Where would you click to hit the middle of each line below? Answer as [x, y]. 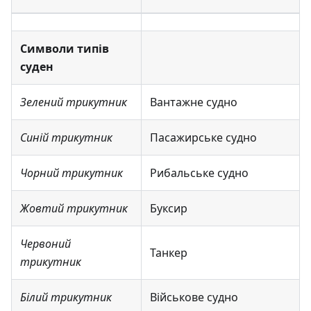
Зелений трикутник [74, 102]
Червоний [45, 243]
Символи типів [65, 48]
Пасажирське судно [203, 137]
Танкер [169, 252]
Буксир [169, 208]
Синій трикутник [66, 137]
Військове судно [194, 297]
